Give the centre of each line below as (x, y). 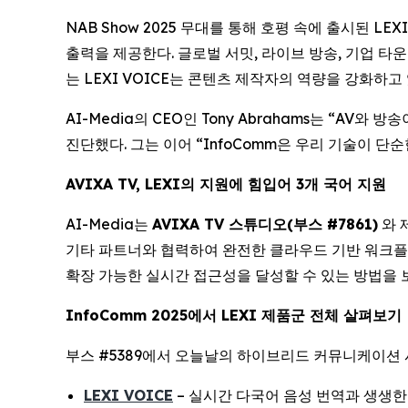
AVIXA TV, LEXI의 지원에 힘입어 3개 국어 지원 (228, 184)
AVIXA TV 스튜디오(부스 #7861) (265, 224)
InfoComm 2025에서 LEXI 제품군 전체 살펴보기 (234, 316)
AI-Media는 (109, 224)
